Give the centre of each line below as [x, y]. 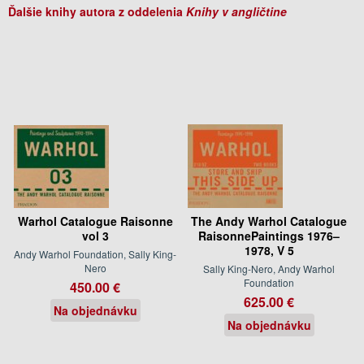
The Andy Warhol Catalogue [269, 221]
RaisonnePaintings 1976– [269, 235]
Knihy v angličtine [236, 11]
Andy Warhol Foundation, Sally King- [95, 253]
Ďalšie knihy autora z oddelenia [97, 11]
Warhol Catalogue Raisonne [95, 221]
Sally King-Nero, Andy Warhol [269, 268]
